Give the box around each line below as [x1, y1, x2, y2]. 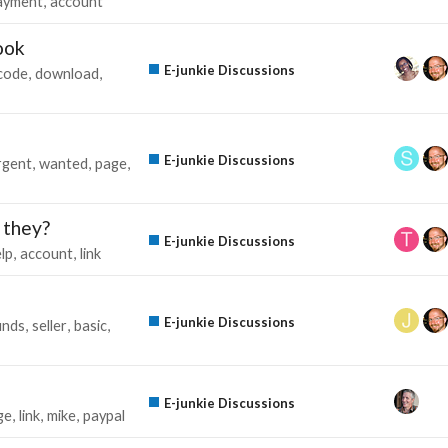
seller [32, 316, 67, 334]
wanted [39, 154, 88, 172]
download [35, 64, 99, 82]
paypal [83, 406, 125, 424]
